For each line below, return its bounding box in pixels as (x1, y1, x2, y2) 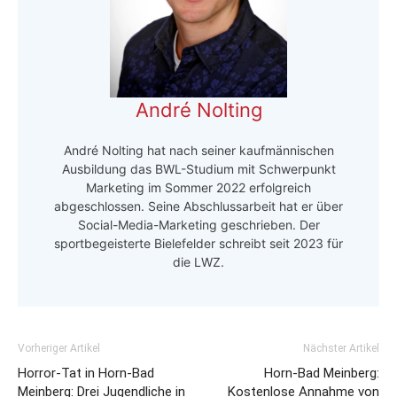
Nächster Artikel (303, 341, 379, 354)
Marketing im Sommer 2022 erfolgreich (86, 179, 311, 195)
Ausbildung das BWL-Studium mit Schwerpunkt (61, 160, 336, 176)
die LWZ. (173, 253, 224, 269)
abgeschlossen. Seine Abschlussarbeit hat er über (54, 198, 343, 214)
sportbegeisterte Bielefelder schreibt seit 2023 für (54, 235, 343, 251)
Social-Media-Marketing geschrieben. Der (77, 216, 320, 232)
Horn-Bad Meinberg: (264, 364, 379, 381)
